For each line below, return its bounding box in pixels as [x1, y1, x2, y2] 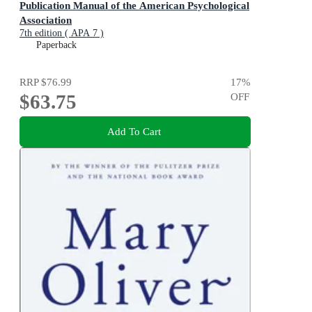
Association [19, 14, 72, 26]
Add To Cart [107, 125, 161, 137]
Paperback [36, 40, 77, 51]
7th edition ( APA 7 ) [19, 28, 104, 39]
